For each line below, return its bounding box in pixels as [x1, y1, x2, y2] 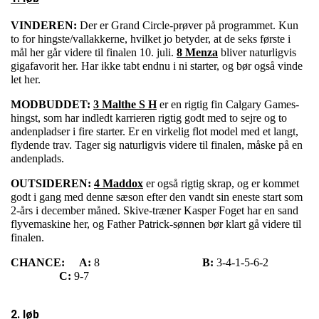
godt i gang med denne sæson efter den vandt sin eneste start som [11, 191, 303, 204]
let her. [11, 73, 41, 86]
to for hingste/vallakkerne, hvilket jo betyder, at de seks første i [11, 33, 291, 46]
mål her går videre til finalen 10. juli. [11, 46, 177, 59]
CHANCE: [11, 256, 65, 269]
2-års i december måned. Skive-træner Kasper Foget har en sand [11, 204, 298, 217]
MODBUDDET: [11, 98, 90, 111]
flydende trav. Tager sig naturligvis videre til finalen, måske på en [11, 139, 303, 152]
